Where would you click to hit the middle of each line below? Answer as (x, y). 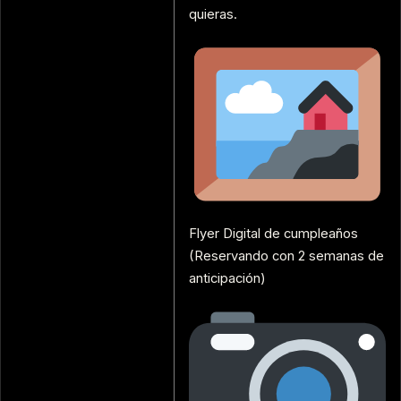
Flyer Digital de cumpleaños (273, 234)
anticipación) (227, 279)
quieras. (213, 15)
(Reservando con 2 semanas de (286, 256)
